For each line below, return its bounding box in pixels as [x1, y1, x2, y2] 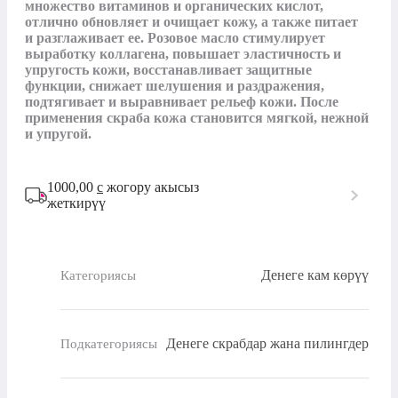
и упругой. [25, 126, 92, 142]
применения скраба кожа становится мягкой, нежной [25, 110, 369, 126]
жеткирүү [47, 195, 106, 211]
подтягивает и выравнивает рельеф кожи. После [25, 94, 338, 110]
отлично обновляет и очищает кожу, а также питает [25, 14, 358, 30]
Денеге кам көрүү [261, 267, 369, 283]
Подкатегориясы [60, 336, 157, 351]
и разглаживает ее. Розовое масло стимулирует [25, 30, 325, 46]
